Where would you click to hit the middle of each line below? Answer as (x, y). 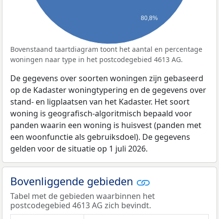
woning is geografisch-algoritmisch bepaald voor (101, 113)
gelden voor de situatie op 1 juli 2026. (79, 148)
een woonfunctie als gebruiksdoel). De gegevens (100, 137)
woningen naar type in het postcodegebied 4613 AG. (97, 59)
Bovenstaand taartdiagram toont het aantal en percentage (106, 49)
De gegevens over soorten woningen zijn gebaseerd (107, 78)
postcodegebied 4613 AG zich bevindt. (81, 206)
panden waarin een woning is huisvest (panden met (106, 125)
